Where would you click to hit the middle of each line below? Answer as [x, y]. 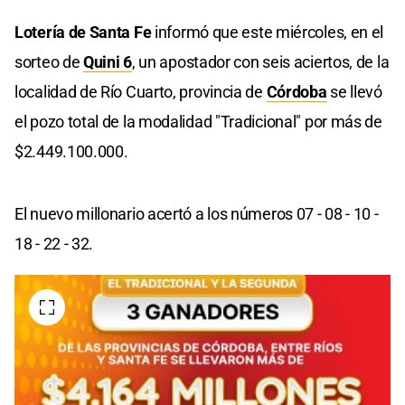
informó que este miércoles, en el [268, 32]
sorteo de [49, 61]
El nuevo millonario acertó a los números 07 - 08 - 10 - [197, 213]
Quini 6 [108, 61]
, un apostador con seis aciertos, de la [260, 61]
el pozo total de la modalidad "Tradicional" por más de [198, 121]
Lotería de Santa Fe [83, 32]
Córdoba [297, 91]
